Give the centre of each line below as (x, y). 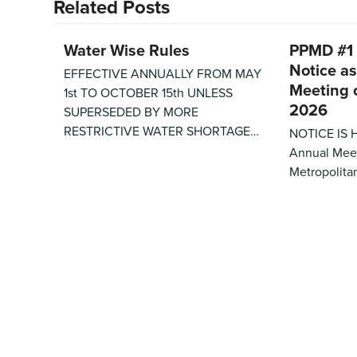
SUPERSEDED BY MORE (131, 111)
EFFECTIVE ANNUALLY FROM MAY (162, 73)
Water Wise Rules (126, 49)
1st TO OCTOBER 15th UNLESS (148, 92)
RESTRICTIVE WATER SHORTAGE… (161, 130)
